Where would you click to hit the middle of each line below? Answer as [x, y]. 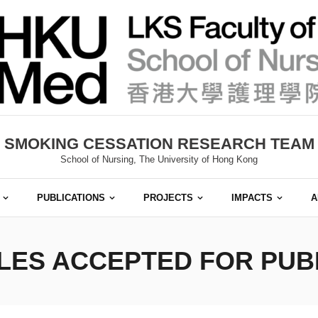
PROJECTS [168, 198]
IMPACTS [252, 198]
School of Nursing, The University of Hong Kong [159, 160]
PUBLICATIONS [71, 198]
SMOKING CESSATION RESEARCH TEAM [159, 144]
